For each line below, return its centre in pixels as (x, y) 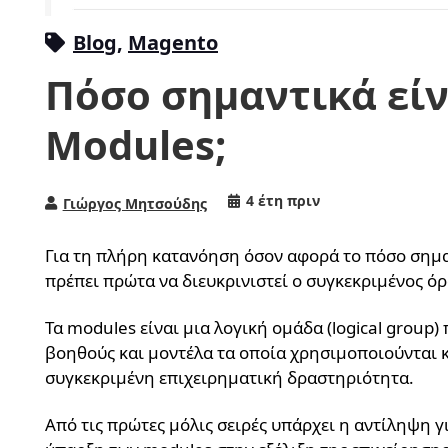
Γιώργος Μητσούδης (134, 204)
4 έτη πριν (282, 201)
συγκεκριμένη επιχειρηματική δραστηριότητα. (229, 378)
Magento (173, 43)
